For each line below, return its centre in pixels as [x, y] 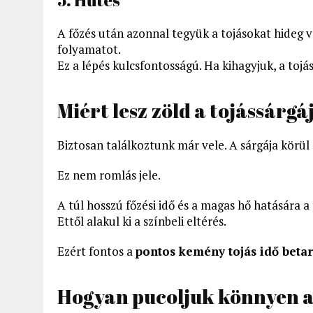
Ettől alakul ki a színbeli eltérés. [142, 221]
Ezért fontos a [96, 251]
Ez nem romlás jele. [109, 175]
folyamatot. [89, 49]
